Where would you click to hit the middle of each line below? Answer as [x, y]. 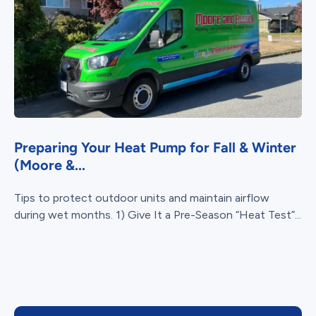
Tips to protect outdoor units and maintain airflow [142, 198]
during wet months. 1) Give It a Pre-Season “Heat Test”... [158, 215]
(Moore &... [50, 165]
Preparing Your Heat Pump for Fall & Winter [155, 148]
